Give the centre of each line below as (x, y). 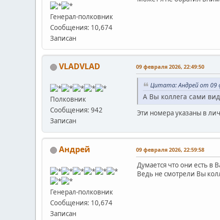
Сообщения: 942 (76, 110)
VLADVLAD (80, 67)
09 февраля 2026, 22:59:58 (170, 150)
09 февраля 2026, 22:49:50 (170, 67)
